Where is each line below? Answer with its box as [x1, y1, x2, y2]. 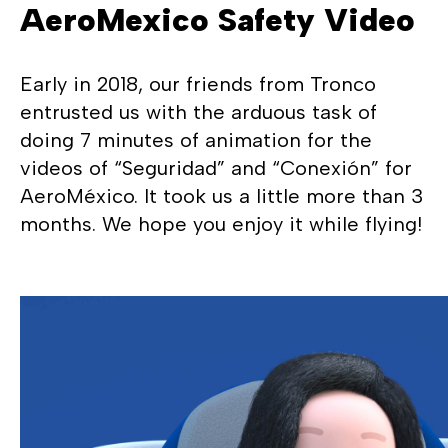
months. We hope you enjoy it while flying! [20, 212, 423, 237]
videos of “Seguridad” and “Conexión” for [20, 156, 413, 181]
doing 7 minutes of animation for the [20, 128, 373, 153]
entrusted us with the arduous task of [20, 100, 378, 125]
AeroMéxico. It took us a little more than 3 [20, 184, 424, 209]
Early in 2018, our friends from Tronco [20, 72, 377, 97]
